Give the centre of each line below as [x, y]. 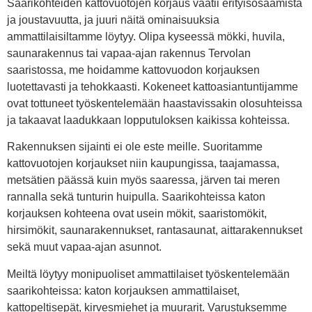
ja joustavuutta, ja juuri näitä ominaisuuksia [113, 19]
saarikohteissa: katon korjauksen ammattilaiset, [123, 290]
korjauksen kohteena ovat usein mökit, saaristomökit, [137, 214]
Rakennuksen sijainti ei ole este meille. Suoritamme [135, 147]
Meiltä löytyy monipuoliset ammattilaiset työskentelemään [148, 274]
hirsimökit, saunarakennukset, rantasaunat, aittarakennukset [155, 231]
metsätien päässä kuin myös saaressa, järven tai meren [143, 180]
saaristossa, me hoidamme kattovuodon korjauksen [133, 70]
